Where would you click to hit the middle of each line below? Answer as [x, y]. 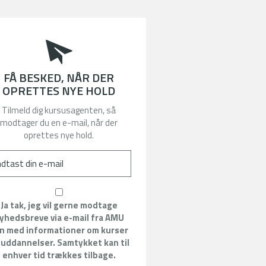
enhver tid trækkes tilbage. [59, 255]
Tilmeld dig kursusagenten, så [59, 110]
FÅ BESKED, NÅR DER [59, 78]
